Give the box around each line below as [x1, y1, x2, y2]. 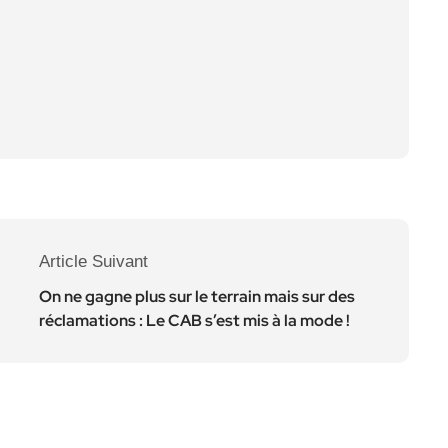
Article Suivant [39, 251, 148, 271]
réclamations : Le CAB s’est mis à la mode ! [39, 309, 350, 331]
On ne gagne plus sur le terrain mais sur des [39, 285, 355, 307]
